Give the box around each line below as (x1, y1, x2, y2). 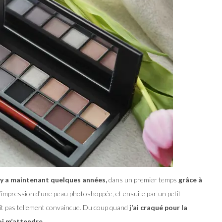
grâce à (177, 175, 202, 184)
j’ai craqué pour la (129, 203, 187, 212)
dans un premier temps (107, 175, 177, 184)
